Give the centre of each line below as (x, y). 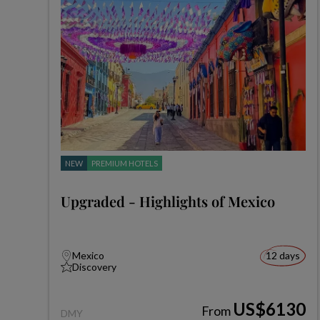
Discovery (94, 267)
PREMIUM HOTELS (124, 163)
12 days (282, 255)
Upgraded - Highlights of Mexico (167, 201)
